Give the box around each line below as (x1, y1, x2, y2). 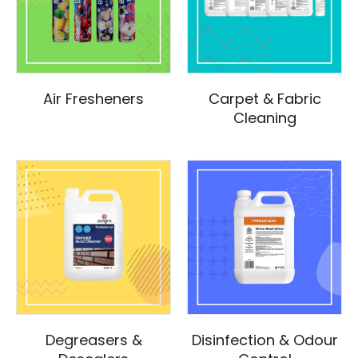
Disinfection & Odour (191, 330, 338, 351)
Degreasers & (45, 330, 142, 351)
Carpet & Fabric (208, 89, 321, 109)
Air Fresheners (43, 89, 144, 109)
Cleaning (233, 108, 296, 129)
